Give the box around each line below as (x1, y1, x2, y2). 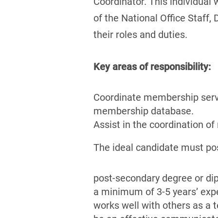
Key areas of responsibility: (93, 61, 211, 73)
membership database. (93, 105, 194, 117)
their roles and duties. (93, 29, 187, 40)
